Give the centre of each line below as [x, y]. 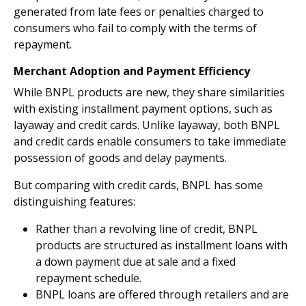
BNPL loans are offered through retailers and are [162, 294]
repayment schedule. [88, 278]
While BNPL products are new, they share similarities [149, 92]
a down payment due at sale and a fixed [136, 262]
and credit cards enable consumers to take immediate [150, 141]
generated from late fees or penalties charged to [139, 12]
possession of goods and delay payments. [120, 158]
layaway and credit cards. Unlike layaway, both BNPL [147, 125]
